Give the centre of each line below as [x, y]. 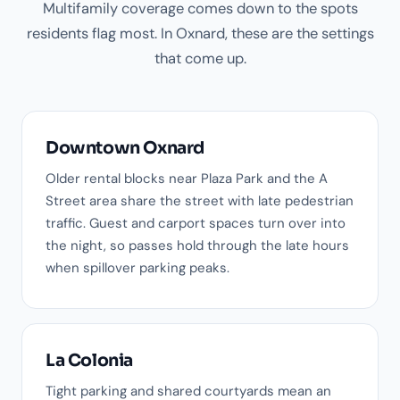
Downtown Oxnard [125, 149]
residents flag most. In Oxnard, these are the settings [200, 34]
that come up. [200, 59]
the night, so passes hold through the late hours [197, 246]
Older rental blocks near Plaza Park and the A [187, 179]
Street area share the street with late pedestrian [200, 201]
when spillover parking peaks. [137, 268]
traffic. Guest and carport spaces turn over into [196, 224]
